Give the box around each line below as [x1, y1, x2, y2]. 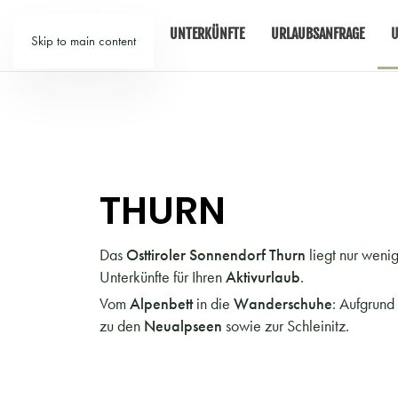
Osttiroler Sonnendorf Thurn [126, 244, 309, 265]
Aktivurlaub [226, 267, 300, 287]
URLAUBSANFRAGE [271, 25, 364, 43]
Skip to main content [31, 32, 136, 50]
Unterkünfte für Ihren [99, 267, 226, 287]
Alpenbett [130, 293, 196, 314]
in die [196, 293, 234, 314]
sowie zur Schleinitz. [226, 315, 349, 336]
